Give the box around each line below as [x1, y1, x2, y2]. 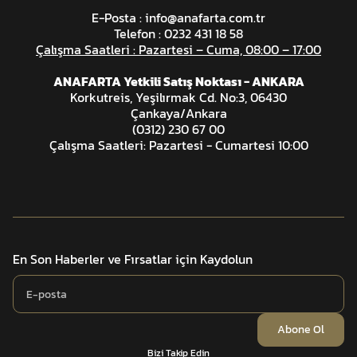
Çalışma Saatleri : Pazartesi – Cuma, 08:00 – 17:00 [36, 40, 321, 59]
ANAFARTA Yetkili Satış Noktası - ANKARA [53, 72, 304, 91]
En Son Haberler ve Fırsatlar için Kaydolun [13, 249, 253, 269]
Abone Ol [277, 321, 324, 338]
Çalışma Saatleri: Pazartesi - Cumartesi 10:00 [49, 135, 308, 155]
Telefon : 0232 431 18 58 [114, 24, 243, 43]
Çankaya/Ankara [130, 104, 227, 123]
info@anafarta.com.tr [145, 8, 265, 27]
